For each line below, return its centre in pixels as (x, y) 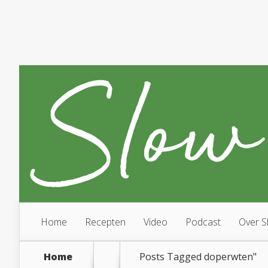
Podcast (203, 222)
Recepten (105, 222)
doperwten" (230, 257)
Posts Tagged (172, 257)
